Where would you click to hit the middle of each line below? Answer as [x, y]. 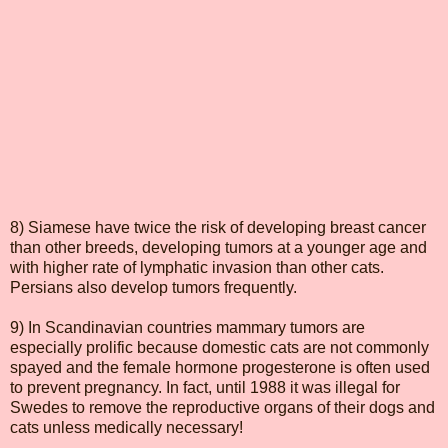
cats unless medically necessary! [126, 427]
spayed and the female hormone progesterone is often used [220, 367]
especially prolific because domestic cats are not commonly [219, 347]
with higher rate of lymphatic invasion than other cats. [197, 267]
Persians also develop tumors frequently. [153, 287]
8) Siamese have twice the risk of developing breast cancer [218, 227]
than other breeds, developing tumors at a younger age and [218, 247]
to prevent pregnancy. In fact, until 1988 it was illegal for [205, 387]
